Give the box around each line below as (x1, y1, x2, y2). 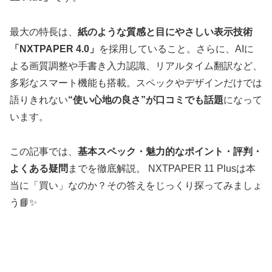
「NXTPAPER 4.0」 (10, 43, 99, 54)
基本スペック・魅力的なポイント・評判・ (78, 146, 262, 157)
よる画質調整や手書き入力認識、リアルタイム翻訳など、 (10, 60, 262, 71)
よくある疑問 (10, 163, 68, 174)
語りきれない (10, 94, 68, 105)
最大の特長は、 (10, 26, 78, 37)
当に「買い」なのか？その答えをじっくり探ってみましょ (10, 180, 262, 191)
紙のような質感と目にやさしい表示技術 (78, 26, 253, 37)
